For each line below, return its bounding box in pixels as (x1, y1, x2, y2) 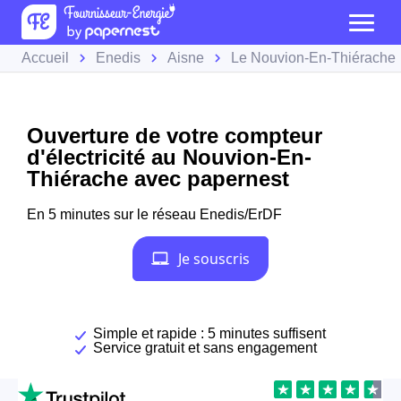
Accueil (21, 50, 69, 65)
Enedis (96, 50, 141, 65)
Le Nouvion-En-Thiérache (231, 50, 396, 65)
